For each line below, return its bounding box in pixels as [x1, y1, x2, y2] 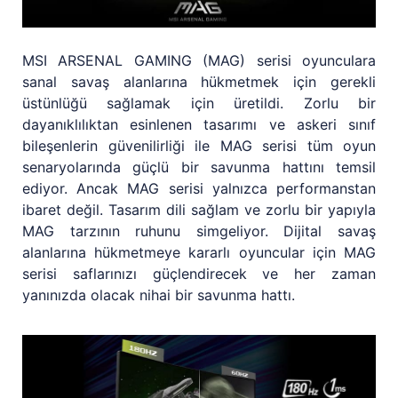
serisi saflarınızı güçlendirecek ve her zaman [22, 265, 376, 283]
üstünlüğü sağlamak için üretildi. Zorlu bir [22, 94, 376, 113]
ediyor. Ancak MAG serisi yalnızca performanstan [22, 179, 376, 198]
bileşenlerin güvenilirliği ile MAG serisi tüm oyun [22, 137, 376, 155]
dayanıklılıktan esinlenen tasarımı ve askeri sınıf [22, 115, 376, 134]
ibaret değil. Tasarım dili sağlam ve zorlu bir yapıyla [22, 201, 376, 219]
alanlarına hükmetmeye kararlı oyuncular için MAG [22, 243, 376, 262]
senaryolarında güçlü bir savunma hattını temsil [22, 158, 376, 177]
